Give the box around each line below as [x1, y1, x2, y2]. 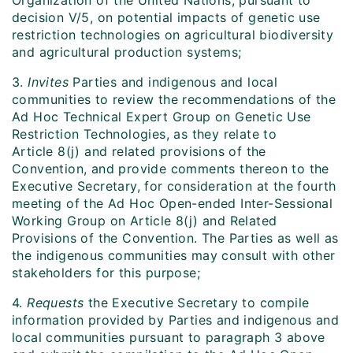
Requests [27, 295, 84, 311]
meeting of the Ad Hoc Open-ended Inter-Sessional [12, 195, 333, 212]
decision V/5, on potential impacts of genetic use [12, 9, 321, 26]
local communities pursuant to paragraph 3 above [12, 329, 325, 346]
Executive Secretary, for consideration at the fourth [12, 178, 336, 195]
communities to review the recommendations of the [12, 91, 336, 108]
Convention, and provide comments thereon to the [12, 161, 329, 177]
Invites [28, 74, 69, 91]
